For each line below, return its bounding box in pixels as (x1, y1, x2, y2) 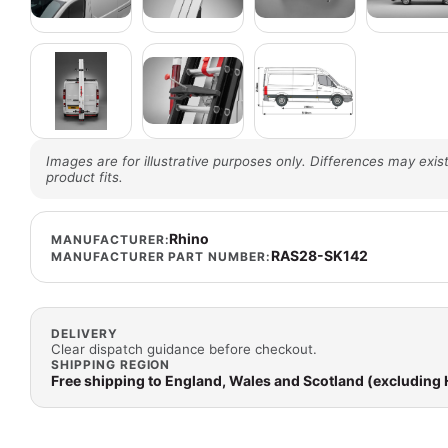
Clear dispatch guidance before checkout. (51, 340, 317, 357)
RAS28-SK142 (271, 246, 368, 264)
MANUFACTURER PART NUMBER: (51, 248, 271, 264)
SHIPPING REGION (51, 356, 171, 372)
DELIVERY (51, 325, 118, 341)
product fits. (46, 168, 123, 185)
